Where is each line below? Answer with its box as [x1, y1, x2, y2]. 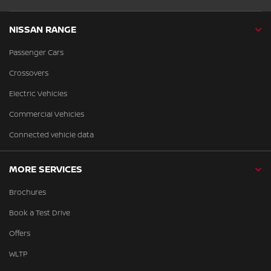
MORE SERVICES [9, 163, 82, 175]
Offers [9, 228, 30, 238]
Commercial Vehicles [9, 109, 84, 119]
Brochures [9, 187, 46, 197]
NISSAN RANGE [9, 23, 76, 36]
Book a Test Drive [9, 207, 70, 218]
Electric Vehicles [9, 88, 67, 99]
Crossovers [9, 68, 48, 78]
